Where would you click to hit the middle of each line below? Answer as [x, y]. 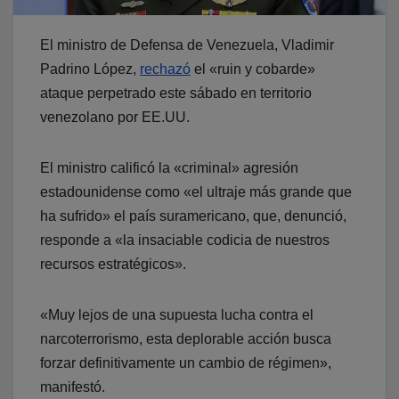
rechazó [165, 69]
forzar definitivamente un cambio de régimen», [186, 362]
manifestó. [73, 387]
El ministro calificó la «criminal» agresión [169, 167]
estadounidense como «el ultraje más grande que [196, 191]
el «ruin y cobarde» [253, 69]
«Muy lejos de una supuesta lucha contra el [177, 314]
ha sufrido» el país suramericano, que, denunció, [193, 216]
